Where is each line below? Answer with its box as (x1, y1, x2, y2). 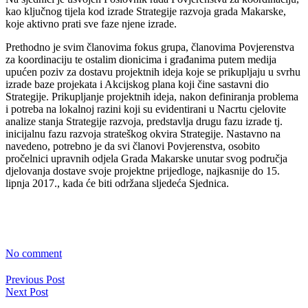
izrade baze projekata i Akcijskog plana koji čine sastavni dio (5, 78, 269, 90)
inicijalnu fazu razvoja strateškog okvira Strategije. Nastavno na (5, 127, 280, 140)
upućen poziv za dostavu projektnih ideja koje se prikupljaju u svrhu (5, 65, 300, 78)
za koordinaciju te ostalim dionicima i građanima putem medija (5, 53, 276, 65)
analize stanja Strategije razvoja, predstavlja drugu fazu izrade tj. (5, 115, 283, 127)
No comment (5, 247, 62, 259)
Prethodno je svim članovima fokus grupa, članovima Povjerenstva (5, 41, 294, 53)
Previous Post (5, 273, 65, 285)
